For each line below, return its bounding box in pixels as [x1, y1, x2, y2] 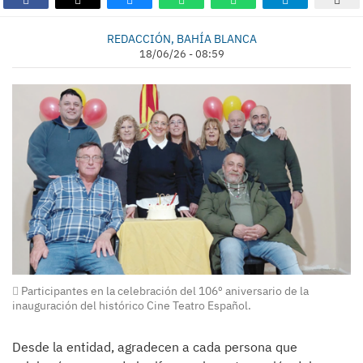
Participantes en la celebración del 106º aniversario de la [19, 284, 309, 299]
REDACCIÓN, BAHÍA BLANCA [106, 31, 257, 46]
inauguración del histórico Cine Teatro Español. [12, 298, 251, 314]
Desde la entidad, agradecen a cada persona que [12, 339, 297, 356]
